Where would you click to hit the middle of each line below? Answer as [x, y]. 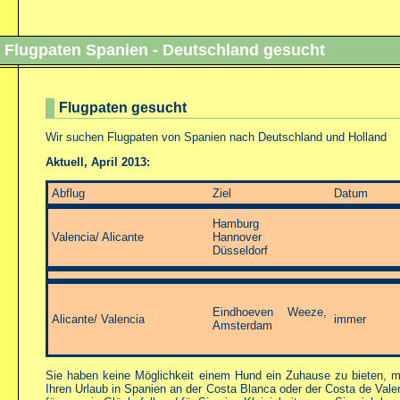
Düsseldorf [240, 250]
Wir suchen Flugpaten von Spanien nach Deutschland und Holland [216, 137]
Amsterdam [242, 325]
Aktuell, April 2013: [98, 162]
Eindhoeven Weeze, [270, 312]
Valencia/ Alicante [98, 237]
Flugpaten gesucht [123, 108]
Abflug [68, 193]
